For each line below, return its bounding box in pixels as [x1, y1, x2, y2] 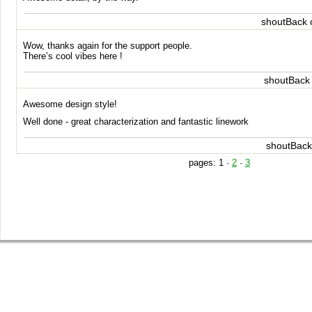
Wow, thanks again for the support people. [23, 40, 193, 51]
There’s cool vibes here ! [23, 51, 123, 61]
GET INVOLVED [129, 284, 212, 296]
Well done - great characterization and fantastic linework [23, 116, 249, 127]
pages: [188, 157, 219, 168]
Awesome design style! [23, 99, 118, 109]
